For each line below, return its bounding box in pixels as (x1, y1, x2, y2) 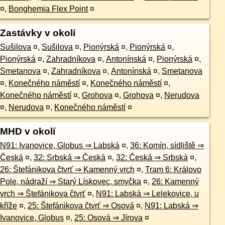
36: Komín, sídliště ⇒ (130, 141, 204, 150)
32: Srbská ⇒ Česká (33, 153, 105, 162)
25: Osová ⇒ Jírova (74, 213, 143, 222)
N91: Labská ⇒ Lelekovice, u (95, 189, 199, 198)
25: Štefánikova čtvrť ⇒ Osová (27, 201, 134, 210)
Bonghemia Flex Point (8, 5, 88, 13)
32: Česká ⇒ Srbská (116, 153, 188, 162)
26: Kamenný (151, 177, 199, 186)
